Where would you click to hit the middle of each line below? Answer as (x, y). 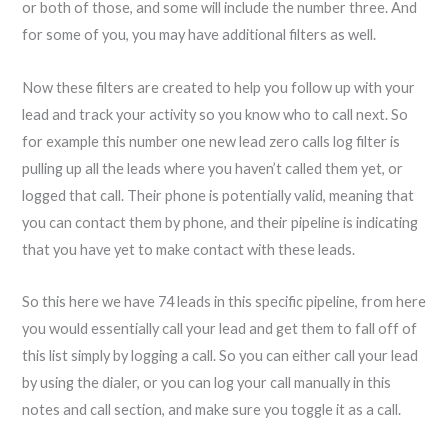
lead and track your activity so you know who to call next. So (214, 114)
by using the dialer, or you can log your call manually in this (206, 383)
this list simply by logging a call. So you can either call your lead (219, 356)
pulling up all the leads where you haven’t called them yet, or (212, 168)
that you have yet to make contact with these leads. (188, 249)
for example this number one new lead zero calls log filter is (210, 141)
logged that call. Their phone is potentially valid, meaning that (217, 195)
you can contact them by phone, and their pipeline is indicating (219, 222)
